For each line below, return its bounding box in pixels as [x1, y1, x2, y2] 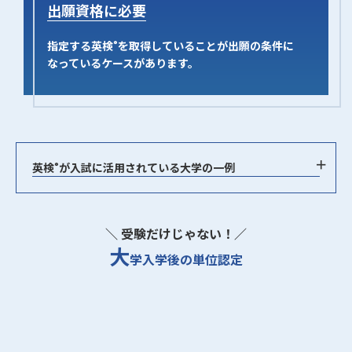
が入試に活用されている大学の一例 [59, 159, 235, 175]
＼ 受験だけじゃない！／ [105, 224, 247, 243]
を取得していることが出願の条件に [118, 38, 295, 53]
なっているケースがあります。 [47, 55, 200, 71]
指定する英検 [47, 38, 114, 53]
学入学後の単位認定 [130, 250, 243, 269]
